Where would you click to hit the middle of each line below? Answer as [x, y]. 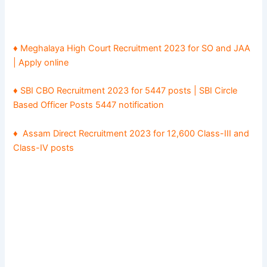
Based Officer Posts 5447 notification [89, 105]
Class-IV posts [44, 148]
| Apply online [41, 63]
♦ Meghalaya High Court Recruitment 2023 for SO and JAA [132, 49]
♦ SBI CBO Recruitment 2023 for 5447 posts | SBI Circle [125, 91]
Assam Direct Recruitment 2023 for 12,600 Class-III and [136, 133]
